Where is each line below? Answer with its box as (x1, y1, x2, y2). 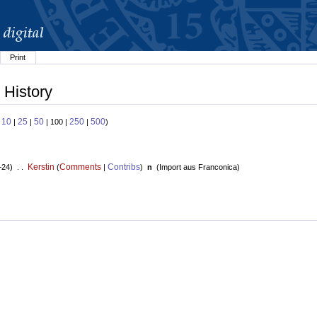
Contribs (107, 162, 140, 173)
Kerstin (27, 162, 54, 173)
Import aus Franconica (158, 163, 237, 172)
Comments (59, 162, 101, 173)
